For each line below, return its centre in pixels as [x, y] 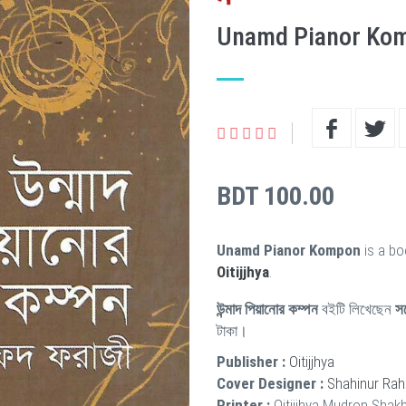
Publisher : [251, 362]
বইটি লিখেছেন [357, 309]
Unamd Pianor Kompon [289, 250]
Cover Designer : [270, 383]
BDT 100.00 [275, 196]
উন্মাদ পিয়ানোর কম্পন [267, 309]
